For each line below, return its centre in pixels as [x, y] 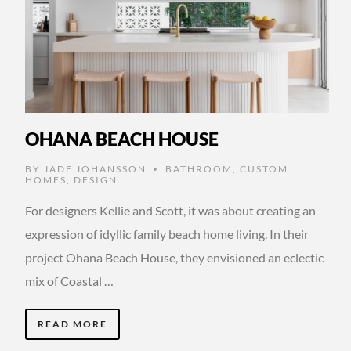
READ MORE [72, 324]
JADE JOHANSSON [95, 169]
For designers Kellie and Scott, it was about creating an [170, 211]
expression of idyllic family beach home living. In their [167, 234]
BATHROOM [199, 169]
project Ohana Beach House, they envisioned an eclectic [174, 258]
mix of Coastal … [69, 281]
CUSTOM [264, 169]
